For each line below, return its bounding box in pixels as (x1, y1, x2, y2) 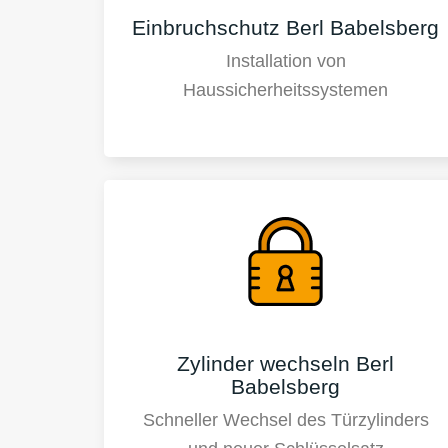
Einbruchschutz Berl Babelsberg (132, 15, 440, 39)
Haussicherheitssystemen (183, 80, 389, 101)
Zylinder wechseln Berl (177, 351, 395, 375)
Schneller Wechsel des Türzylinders (142, 410, 429, 431)
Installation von (225, 51, 346, 72)
